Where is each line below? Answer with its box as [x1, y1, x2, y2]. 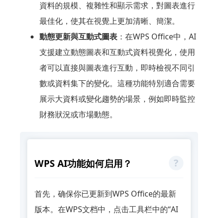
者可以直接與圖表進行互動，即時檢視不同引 [39, 62, 195, 73]
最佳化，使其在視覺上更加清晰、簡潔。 [39, 15, 180, 26]
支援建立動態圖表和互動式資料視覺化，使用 [39, 46, 195, 57]
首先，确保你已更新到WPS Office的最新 [34, 188, 176, 200]
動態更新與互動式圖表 [39, 31, 117, 42]
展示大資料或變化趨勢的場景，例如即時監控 [39, 93, 195, 104]
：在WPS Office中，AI [117, 31, 196, 42]
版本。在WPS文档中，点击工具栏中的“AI [34, 204, 178, 215]
